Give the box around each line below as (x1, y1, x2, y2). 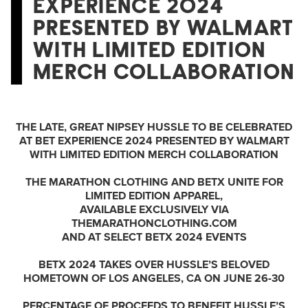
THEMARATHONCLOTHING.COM (71, 217, 237, 230)
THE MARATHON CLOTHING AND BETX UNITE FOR (25, 175, 283, 189)
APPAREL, (173, 189, 223, 203)
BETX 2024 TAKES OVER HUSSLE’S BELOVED (38, 258, 269, 272)
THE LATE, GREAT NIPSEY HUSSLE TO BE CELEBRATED (16, 120, 292, 134)
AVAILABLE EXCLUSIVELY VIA (79, 203, 229, 217)
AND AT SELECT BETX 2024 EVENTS (61, 230, 247, 244)
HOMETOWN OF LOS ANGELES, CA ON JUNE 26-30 (23, 272, 285, 285)
